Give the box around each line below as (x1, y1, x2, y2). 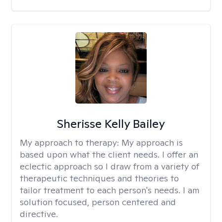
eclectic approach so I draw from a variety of (20, 161, 199, 172)
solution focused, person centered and (20, 196, 176, 208)
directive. (20, 208, 58, 220)
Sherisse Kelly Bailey (56, 116, 165, 131)
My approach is (121, 137, 183, 148)
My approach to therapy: (20, 137, 121, 148)
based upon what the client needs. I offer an (20, 149, 198, 160)
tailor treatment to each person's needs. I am (20, 184, 199, 196)
